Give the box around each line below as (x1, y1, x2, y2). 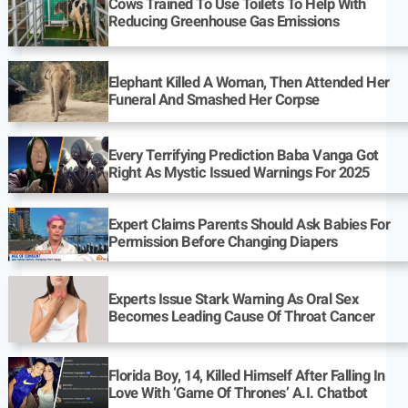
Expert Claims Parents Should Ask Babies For (107, 214, 391, 237)
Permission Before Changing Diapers (107, 231, 338, 254)
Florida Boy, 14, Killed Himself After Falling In (107, 364, 385, 387)
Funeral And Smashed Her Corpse (107, 88, 320, 111)
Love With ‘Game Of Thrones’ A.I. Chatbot (107, 382, 368, 404)
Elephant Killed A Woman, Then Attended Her (107, 71, 390, 94)
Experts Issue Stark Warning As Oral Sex (107, 289, 359, 311)
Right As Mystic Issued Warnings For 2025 (107, 162, 370, 185)
